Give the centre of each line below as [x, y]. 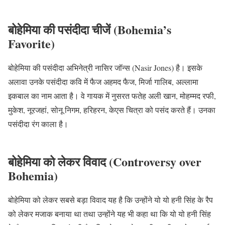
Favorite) [31, 43]
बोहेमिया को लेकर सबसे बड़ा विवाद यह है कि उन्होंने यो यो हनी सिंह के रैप [110, 200]
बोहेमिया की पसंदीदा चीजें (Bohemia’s [90, 29]
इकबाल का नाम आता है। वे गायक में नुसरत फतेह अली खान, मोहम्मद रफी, [112, 95]
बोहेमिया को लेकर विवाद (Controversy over [105, 162]
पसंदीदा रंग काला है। [38, 124]
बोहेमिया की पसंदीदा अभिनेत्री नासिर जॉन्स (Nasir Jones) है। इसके [105, 67]
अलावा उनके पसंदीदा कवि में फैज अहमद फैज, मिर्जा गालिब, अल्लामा [103, 81]
